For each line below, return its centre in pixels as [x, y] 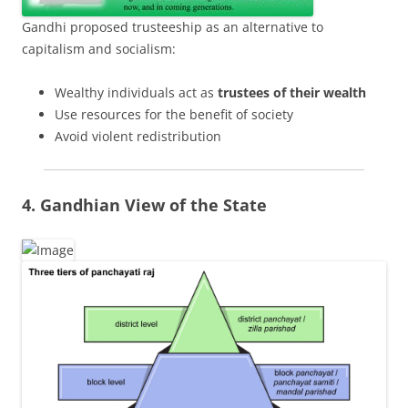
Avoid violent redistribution [138, 136]
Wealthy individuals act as [136, 92]
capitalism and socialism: [99, 48]
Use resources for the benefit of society [174, 114]
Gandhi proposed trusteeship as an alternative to [173, 26]
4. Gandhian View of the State [144, 204]
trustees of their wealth [292, 92]
